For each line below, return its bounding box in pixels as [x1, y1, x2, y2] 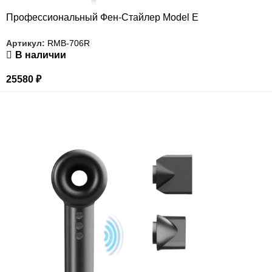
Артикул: [6, 38, 47, 49]
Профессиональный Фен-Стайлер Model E [6, 12, 199, 23]
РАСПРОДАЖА [6, 95, 50, 103]
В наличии [15, 50, 66, 61]
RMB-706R [47, 38, 90, 49]
